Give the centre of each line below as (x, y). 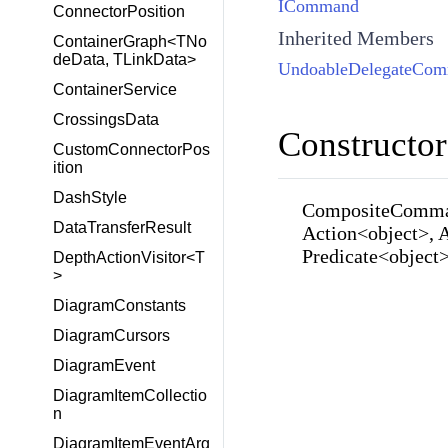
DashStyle (90, 197)
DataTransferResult (122, 227)
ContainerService (115, 89)
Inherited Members (355, 37)
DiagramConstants (119, 305)
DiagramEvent (104, 365)
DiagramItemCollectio (130, 395)
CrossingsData (106, 119)
